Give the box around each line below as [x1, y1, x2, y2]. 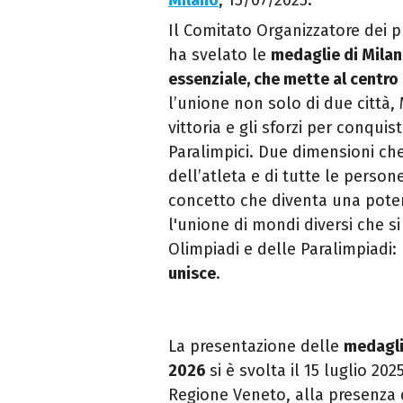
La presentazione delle [168, 336, 344, 357]
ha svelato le [168, 45, 271, 66]
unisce [168, 264, 216, 284]
